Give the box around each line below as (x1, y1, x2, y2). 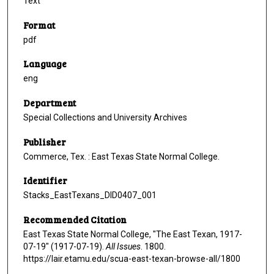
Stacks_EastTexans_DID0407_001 (23, 190, 157, 201)
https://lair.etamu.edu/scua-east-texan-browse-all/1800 (23, 254, 240, 264)
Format (23, 18, 55, 31)
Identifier (23, 174, 67, 187)
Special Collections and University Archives (23, 113, 187, 123)
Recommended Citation (23, 213, 127, 226)
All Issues (106, 242, 141, 252)
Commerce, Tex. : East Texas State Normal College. (23, 151, 220, 161)
